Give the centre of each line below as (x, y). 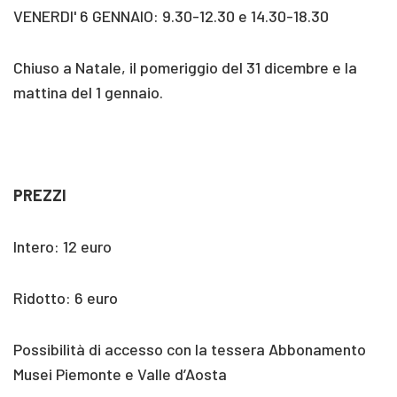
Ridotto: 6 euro (66, 297)
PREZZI (40, 195)
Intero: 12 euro (62, 246)
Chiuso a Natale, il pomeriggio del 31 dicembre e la (185, 67)
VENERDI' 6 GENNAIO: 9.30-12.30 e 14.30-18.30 (171, 16)
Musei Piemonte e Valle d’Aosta (120, 374)
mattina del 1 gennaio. (88, 92)
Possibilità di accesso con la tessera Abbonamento (190, 349)
